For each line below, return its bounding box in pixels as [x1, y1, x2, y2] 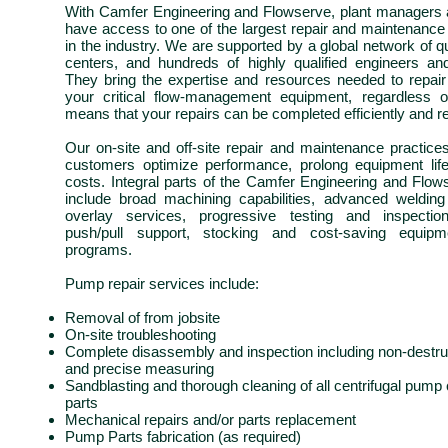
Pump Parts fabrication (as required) [65, 428, 301, 445]
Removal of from [65, 309, 178, 326]
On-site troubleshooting [65, 326, 216, 343]
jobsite [178, 309, 220, 326]
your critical [65, 88, 155, 105]
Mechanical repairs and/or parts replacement [65, 411, 356, 428]
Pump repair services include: [65, 275, 259, 292]
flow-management [154, 88, 272, 105]
